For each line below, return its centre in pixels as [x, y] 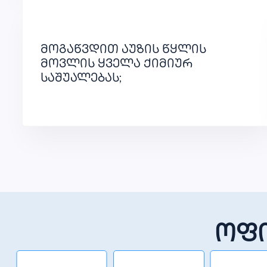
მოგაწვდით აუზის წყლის [123, 51]
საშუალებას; [81, 79]
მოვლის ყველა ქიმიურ [117, 65]
